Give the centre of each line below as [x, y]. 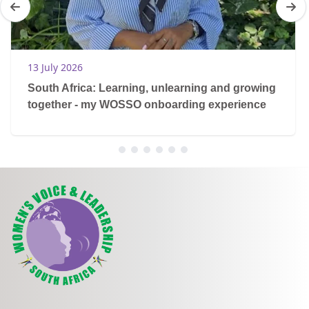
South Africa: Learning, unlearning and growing [152, 88]
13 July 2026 [55, 68]
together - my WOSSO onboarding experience [147, 105]
